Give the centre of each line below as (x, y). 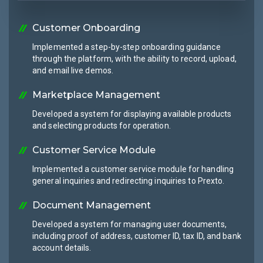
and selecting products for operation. (102, 126)
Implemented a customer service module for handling (133, 169)
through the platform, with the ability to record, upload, (134, 59)
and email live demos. (73, 71)
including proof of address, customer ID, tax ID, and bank (137, 236)
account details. (62, 248)
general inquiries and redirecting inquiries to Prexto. (129, 181)
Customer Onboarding (86, 28)
